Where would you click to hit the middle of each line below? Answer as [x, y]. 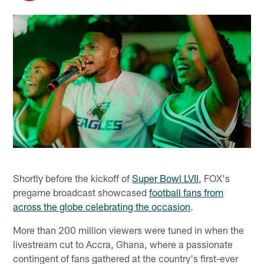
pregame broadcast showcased [81, 192]
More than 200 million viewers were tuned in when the [129, 230]
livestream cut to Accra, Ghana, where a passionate [123, 244]
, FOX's [214, 178]
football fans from [187, 192]
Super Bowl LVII [166, 178]
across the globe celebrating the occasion [102, 206]
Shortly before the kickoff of [73, 178]
